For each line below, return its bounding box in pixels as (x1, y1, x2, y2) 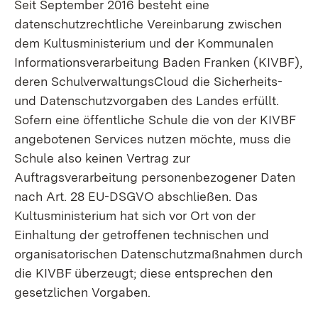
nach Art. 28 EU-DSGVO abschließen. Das (14, 189, 258, 204)
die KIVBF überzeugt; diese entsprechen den (14, 265, 273, 280)
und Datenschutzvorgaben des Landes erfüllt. (14, 93, 279, 108)
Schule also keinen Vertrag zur (14, 150, 190, 165)
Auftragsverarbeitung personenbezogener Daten (14, 170, 295, 185)
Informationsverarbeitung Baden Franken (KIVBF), (14, 55, 302, 70)
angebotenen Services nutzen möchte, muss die (14, 131, 291, 146)
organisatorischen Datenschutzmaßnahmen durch (14, 246, 302, 261)
